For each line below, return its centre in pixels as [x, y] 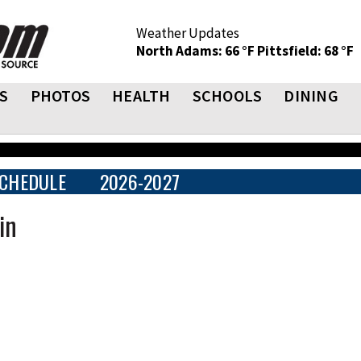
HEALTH [141, 95]
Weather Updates [188, 33]
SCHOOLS [227, 95]
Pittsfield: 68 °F [305, 51]
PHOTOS [60, 95]
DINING [311, 95]
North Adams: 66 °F [197, 51]
